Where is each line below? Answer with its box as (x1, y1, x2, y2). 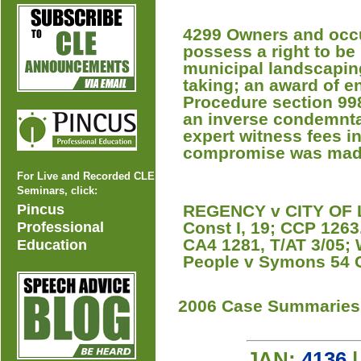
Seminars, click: (17, 185, 98, 197)
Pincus (17, 201, 64, 218)
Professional (17, 219, 104, 235)
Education (17, 237, 87, 253)
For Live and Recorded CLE (17, 170, 155, 182)
